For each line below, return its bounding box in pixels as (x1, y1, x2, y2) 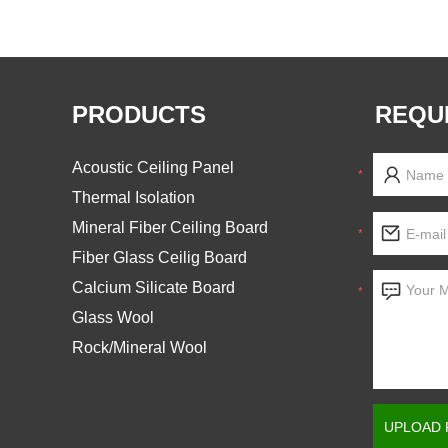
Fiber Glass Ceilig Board (72, 249, 247, 266)
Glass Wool (72, 309, 154, 326)
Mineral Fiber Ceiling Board (72, 219, 268, 236)
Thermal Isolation (72, 189, 195, 206)
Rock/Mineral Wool (72, 339, 207, 356)
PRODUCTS (72, 101, 206, 128)
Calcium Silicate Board (72, 279, 235, 296)
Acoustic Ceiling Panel (72, 159, 234, 176)
